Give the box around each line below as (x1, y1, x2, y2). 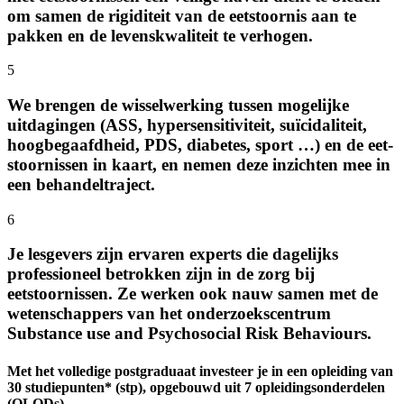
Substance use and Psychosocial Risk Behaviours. (7, 324, 372, 344)
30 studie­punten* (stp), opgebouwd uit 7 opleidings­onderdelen (7, 379, 385, 395)
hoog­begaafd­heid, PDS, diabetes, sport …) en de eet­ (7, 135, 393, 155)
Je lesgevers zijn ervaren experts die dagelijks (7, 244, 338, 264)
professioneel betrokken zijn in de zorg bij (7, 264, 315, 284)
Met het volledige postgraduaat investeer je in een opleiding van (7, 363, 393, 379)
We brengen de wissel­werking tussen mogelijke (7, 96, 349, 115)
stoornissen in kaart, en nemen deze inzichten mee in (7, 155, 390, 175)
